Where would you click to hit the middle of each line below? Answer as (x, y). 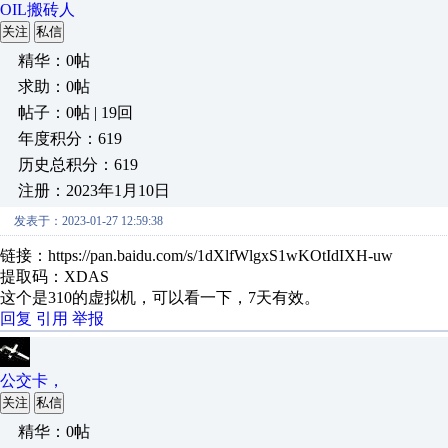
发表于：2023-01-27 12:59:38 (88, 221)
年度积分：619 (70, 138)
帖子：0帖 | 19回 (75, 112)
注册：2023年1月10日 (94, 190)
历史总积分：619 (78, 164)
